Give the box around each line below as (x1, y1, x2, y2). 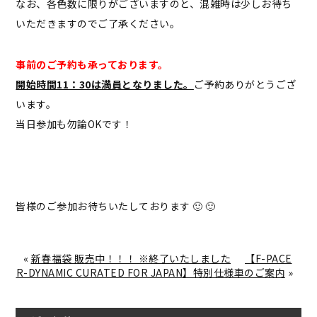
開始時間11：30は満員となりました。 (16, 77, 194, 92)
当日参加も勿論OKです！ (16, 117, 133, 132)
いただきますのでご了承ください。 (16, 16, 180, 31)
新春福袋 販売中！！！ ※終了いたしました (30, 251, 231, 266)
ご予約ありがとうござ (193, 77, 296, 92)
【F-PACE (245, 251, 292, 266)
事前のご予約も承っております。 (16, 57, 168, 72)
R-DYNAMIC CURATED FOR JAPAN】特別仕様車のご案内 (16, 265, 285, 280)
